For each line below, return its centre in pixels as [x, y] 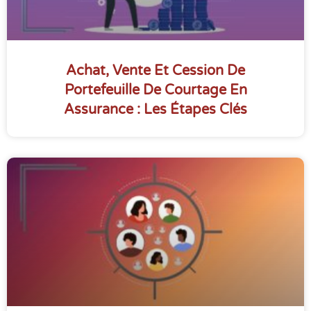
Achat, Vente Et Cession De [155, 71]
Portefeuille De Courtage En [155, 91]
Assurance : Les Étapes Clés [155, 110]
